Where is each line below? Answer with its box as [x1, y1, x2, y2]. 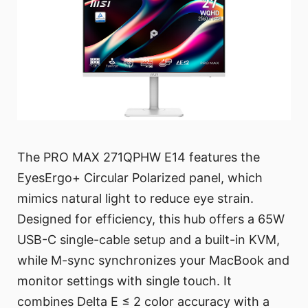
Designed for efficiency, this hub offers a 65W [17, 212, 285, 227]
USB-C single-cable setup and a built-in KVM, [17, 232, 280, 247]
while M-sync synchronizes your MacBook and [17, 253, 289, 268]
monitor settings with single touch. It [17, 274, 232, 289]
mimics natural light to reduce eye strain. [17, 191, 254, 206]
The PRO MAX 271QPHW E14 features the [17, 150, 260, 165]
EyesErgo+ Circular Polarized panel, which [17, 170, 263, 186]
